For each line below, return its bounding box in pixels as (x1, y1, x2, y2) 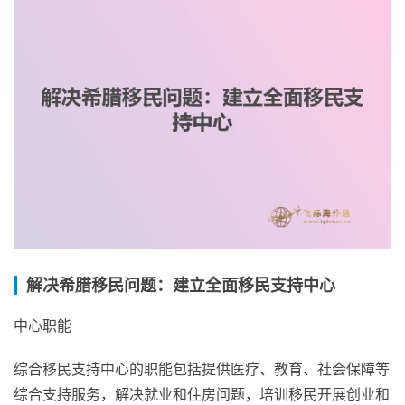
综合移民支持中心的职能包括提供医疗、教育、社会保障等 (14, 359, 390, 378)
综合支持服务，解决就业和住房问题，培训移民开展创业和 (14, 384, 390, 403)
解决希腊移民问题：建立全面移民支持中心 (26, 275, 335, 295)
